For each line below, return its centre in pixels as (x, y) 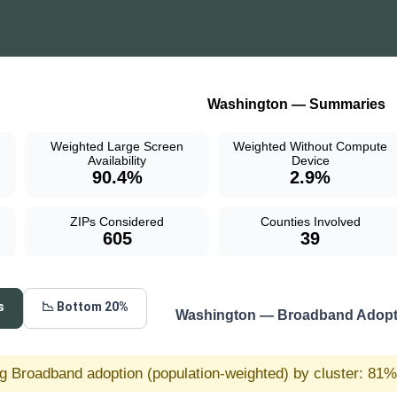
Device (310, 160)
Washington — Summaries (296, 105)
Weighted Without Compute (310, 146)
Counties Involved (310, 221)
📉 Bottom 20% (85, 306)
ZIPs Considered (117, 221)
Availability (117, 160)
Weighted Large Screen (117, 146)
